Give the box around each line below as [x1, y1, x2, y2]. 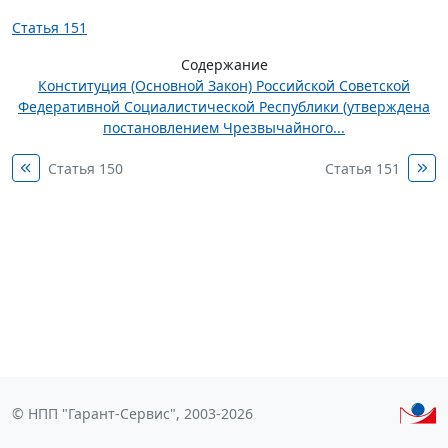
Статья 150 [48, 159, 123, 178]
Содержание [180, 55, 268, 74]
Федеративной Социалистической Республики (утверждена [18, 97, 430, 116]
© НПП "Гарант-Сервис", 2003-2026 [12, 404, 253, 423]
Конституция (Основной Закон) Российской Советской [38, 76, 410, 95]
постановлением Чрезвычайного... [103, 118, 345, 137]
